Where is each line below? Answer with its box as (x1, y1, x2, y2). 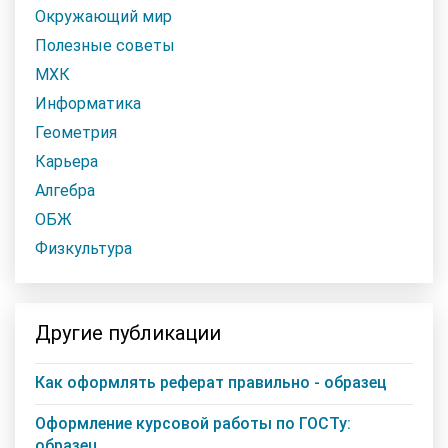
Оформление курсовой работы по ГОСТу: (35, 413, 351, 433)
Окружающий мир (35, 6, 172, 26)
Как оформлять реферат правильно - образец (35, 372, 387, 392)
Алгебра (35, 180, 95, 200)
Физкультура (35, 238, 132, 258)
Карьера (35, 151, 98, 171)
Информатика (35, 93, 141, 113)
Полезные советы (35, 35, 175, 55)
